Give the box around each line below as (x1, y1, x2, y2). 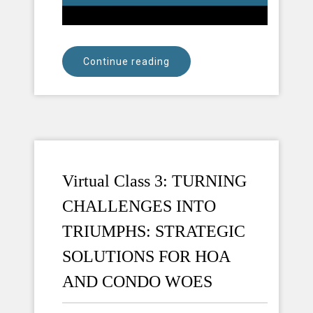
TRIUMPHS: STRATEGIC (62, 221, 245, 240)
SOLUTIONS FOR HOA (62, 247, 230, 265)
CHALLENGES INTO (62, 196, 216, 215)
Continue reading (83, 55, 170, 67)
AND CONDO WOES (62, 272, 212, 291)
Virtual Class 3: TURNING (62, 171, 247, 190)
